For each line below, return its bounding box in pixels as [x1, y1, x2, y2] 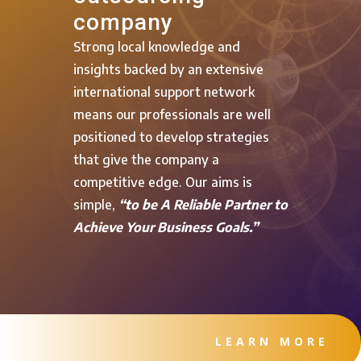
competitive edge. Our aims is [73, 174, 252, 190]
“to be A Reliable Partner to [118, 197, 288, 213]
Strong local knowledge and [73, 39, 240, 55]
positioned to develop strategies [73, 129, 269, 145]
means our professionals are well [73, 106, 271, 122]
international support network [73, 84, 255, 100]
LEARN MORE [215, 334, 329, 349]
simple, [73, 197, 118, 213]
